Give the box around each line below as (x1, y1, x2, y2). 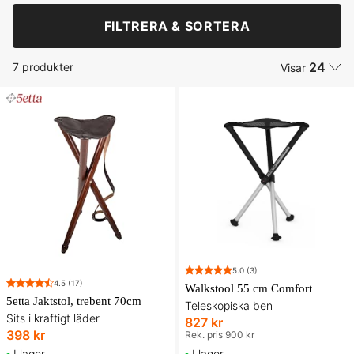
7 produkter (13, 60, 73, 73)
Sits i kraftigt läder (6, 311, 100, 325)
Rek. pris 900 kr (185, 328, 254, 341)
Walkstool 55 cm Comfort (185, 281, 312, 295)
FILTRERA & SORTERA (104, 18, 250, 34)
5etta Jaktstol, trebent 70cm (6, 294, 141, 307)
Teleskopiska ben (185, 298, 273, 312)
